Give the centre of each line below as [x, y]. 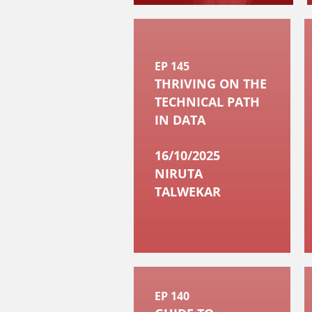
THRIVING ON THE [211, 84]
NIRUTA [179, 173]
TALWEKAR [188, 192]
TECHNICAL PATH [207, 102]
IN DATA [180, 120]
